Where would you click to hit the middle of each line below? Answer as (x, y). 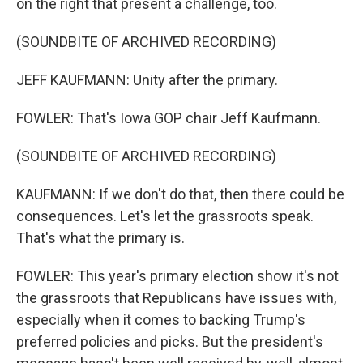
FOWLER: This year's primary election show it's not (177, 276)
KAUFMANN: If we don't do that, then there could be (180, 194)
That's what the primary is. (100, 238)
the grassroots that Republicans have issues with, (176, 298)
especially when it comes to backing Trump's (161, 320)
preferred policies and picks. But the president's (170, 342)
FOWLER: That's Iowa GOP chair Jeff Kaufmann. (169, 118)
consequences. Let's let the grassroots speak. (165, 216)
